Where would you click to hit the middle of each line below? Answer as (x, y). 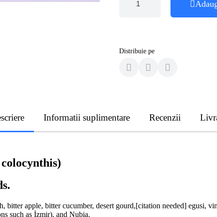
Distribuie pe (137, 51)
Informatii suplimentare (87, 117)
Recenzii (165, 117)
